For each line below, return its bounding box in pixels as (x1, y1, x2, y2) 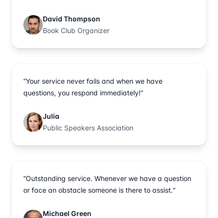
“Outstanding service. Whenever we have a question (23, 174, 191, 182)
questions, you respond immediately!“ (23, 88, 143, 97)
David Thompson (43, 14, 100, 23)
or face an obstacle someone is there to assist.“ (23, 185, 175, 194)
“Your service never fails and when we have (23, 76, 163, 85)
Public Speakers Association (43, 123, 133, 132)
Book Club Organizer (43, 26, 109, 35)
